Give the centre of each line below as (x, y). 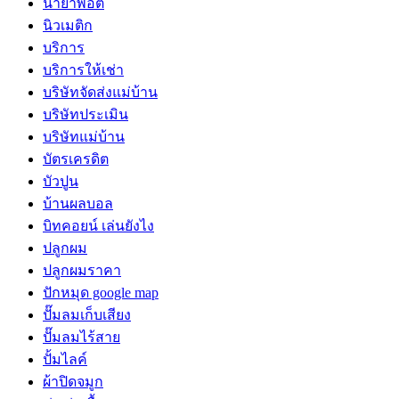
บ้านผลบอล (78, 203)
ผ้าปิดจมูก (73, 381)
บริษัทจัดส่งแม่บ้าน (100, 92)
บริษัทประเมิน (85, 114)
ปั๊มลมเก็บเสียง (87, 314)
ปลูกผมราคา (82, 270)
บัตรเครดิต (76, 159)
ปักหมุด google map (101, 292)
